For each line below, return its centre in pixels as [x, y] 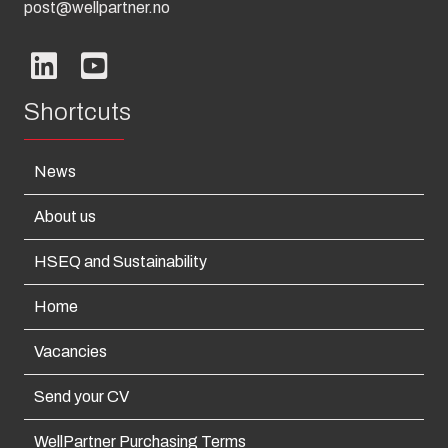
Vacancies [70, 351]
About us [65, 216]
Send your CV [81, 396]
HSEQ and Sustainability [120, 261]
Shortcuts [77, 111]
